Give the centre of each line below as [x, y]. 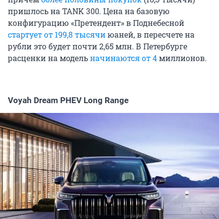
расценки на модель [49, 58]
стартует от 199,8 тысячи [57, 34]
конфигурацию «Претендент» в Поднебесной [96, 22]
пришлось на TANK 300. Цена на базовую [89, 11]
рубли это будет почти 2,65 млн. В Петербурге [98, 46]
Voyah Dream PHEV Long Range [68, 100]
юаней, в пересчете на [150, 34]
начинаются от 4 [123, 58]
